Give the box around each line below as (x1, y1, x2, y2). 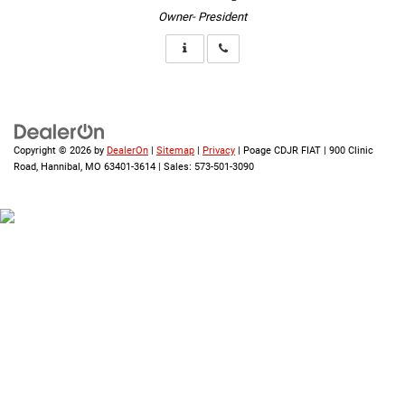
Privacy (202, 145, 235, 157)
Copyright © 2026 (14, 145, 94, 157)
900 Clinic (326, 145, 373, 157)
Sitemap (156, 145, 194, 157)
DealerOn (107, 145, 148, 157)
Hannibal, (38, 161, 82, 174)
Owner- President (158, 10, 247, 24)
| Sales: (155, 161, 194, 174)
